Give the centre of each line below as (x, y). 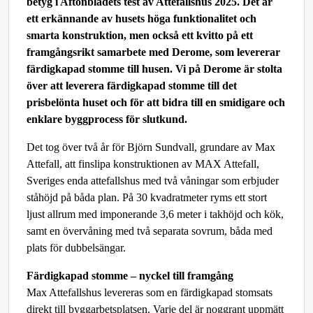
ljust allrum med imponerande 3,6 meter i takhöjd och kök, (155, 214)
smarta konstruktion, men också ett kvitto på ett (140, 35)
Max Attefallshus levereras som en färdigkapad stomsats (150, 292)
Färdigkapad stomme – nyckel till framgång (130, 276)
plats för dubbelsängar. (76, 248)
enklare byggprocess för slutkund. (107, 119)
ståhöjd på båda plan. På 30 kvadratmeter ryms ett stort (147, 197)
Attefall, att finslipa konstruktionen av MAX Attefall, (143, 164)
